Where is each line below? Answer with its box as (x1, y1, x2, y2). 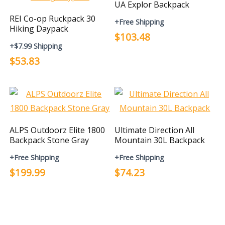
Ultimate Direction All (115, 125, 195, 136)
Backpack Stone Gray (10, 135, 89, 146)
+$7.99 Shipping (10, 41, 63, 51)
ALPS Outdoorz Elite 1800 (10, 125, 105, 136)
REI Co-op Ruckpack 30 (10, 13, 96, 24)
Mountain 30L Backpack (115, 135, 205, 146)
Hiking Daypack (10, 23, 69, 34)
